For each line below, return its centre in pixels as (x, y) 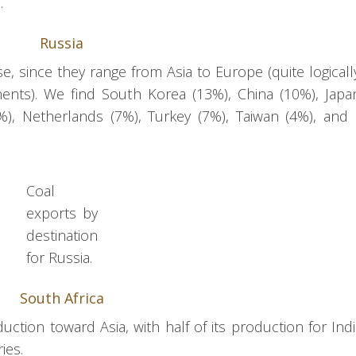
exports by (62, 213)
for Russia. (59, 258)
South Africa (62, 298)
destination (62, 236)
